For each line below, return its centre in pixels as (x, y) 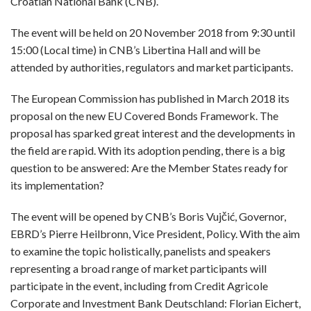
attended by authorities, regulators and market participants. (152, 67)
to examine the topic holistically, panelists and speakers (141, 251)
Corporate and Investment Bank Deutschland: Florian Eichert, (155, 303)
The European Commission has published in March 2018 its (150, 98)
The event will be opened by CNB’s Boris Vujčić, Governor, (148, 216)
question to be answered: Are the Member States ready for (149, 168)
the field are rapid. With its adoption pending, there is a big (148, 150)
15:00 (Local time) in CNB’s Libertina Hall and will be (135, 50)
